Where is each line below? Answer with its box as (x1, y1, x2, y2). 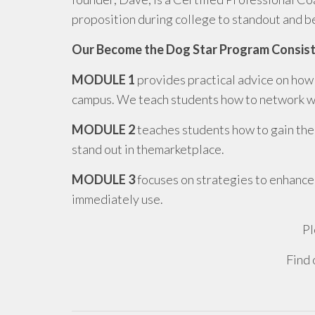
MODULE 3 (72, 171, 135, 187)
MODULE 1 (72, 71, 135, 87)
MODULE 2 (72, 121, 135, 137)
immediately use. (72, 191, 163, 207)
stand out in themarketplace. (72, 141, 224, 157)
